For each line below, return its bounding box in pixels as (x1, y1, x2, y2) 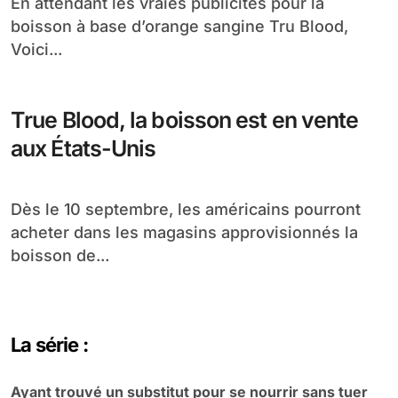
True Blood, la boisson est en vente (11, 107, 131, 133)
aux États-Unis (11, 135, 156, 162)
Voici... (11, 40, 62, 59)
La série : (11, 333, 89, 356)
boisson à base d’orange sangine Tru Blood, (11, 17, 348, 36)
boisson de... (11, 246, 109, 265)
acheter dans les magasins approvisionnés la (11, 223, 358, 242)
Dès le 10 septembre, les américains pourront (11, 200, 22, 219)
